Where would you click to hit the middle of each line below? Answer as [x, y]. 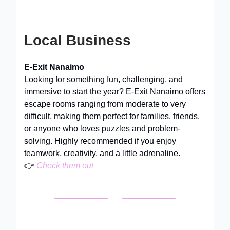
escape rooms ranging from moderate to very [105, 104]
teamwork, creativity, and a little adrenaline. [102, 153]
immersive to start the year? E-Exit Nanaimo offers [115, 92]
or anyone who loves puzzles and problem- [102, 129]
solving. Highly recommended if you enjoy [100, 141]
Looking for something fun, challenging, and [103, 79]
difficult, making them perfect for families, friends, [112, 116]
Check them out [65, 166]
